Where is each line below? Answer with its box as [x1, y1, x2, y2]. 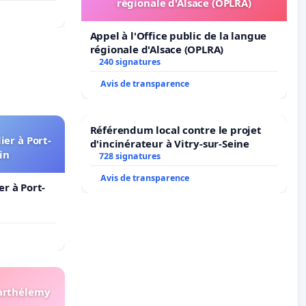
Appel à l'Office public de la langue [89, 29, 267, 43]
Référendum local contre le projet [89, 123, 262, 137]
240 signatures [99, 56, 161, 68]
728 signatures [99, 150, 161, 163]
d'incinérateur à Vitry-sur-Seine [89, 137, 249, 151]
